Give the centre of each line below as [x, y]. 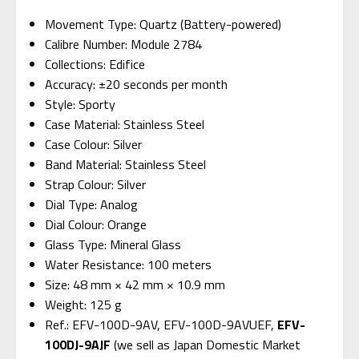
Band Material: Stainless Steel [126, 164]
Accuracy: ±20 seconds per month [137, 84]
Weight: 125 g [84, 304]
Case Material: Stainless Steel [125, 124]
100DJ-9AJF [78, 344]
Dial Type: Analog [92, 204]
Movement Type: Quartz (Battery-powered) [163, 24]
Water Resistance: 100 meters [129, 264]
